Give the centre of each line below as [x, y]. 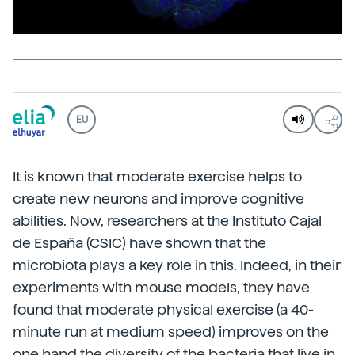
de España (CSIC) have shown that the [139, 243]
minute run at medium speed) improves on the [171, 332]
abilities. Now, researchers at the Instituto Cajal [167, 221]
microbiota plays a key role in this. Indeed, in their [177, 265]
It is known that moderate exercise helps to [157, 176]
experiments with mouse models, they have [161, 287]
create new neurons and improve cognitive [158, 198]
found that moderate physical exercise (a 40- [163, 309]
